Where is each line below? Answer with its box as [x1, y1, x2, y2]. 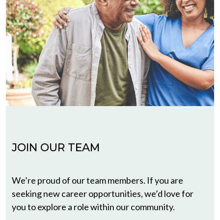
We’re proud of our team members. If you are [12, 174, 183, 186]
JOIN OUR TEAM [12, 140, 100, 154]
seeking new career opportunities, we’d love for [12, 188, 193, 199]
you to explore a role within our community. [12, 201, 175, 212]
